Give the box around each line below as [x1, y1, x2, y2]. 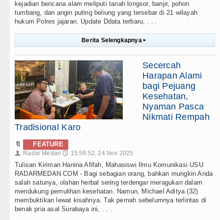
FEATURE [33, 140, 63, 148]
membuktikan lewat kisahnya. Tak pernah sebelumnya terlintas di [15, 196, 207, 204]
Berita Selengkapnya [82, 37, 143, 44]
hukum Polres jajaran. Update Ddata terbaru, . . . [15, 18, 158, 26]
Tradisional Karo [15, 122, 81, 133]
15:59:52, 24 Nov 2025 [70, 150, 134, 157]
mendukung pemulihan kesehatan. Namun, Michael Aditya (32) [15, 188, 198, 195]
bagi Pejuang [142, 81, 196, 91]
